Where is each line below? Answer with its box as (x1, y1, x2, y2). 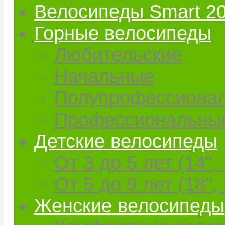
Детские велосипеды (34, 131, 217, 152)
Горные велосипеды (34, 23, 211, 44)
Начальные (54, 66, 154, 87)
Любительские (54, 44, 182, 65)
